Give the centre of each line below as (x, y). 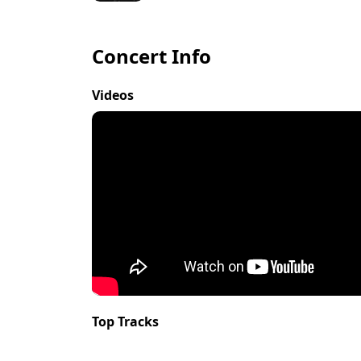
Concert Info (151, 56)
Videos (113, 95)
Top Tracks (125, 322)
